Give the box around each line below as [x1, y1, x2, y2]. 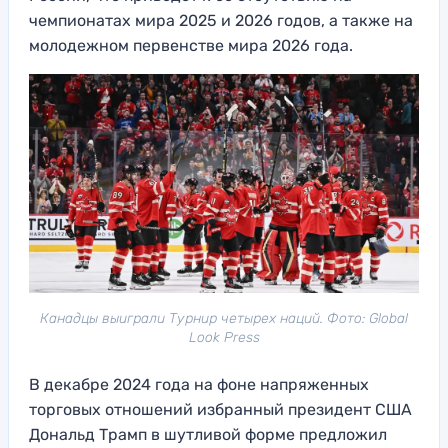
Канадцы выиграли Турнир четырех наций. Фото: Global [40, 309, 408, 327]
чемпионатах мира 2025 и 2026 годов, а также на [29, 10, 413, 30]
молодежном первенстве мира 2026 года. [29, 35, 353, 55]
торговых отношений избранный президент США [29, 399, 412, 419]
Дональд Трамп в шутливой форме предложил [29, 424, 387, 444]
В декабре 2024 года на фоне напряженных [29, 374, 369, 394]
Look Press [188, 328, 260, 346]
